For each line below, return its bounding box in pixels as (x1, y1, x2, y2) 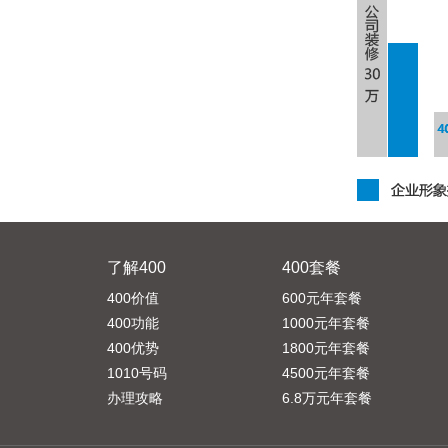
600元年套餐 (282, 290, 362, 306)
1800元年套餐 (282, 340, 370, 356)
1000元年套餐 (282, 315, 370, 331)
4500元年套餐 (282, 365, 370, 381)
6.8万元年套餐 (282, 390, 372, 406)
